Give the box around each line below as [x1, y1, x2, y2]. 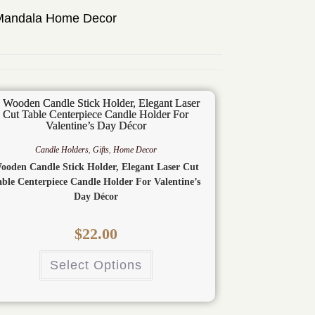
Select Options [49, 258, 142, 273]
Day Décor [73, 191, 118, 202]
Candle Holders [34, 145, 89, 155]
